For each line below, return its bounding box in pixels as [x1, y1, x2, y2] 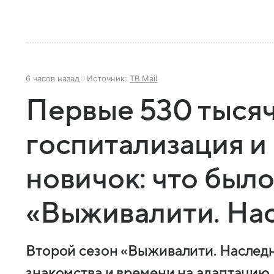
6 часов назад [26, 73, 80, 83]
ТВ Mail [130, 73, 157, 83]
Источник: [87, 73, 130, 83]
